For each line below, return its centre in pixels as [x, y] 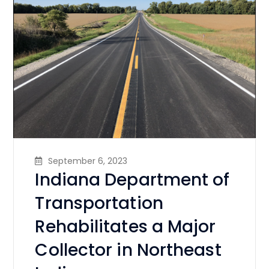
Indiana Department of [132, 180]
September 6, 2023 [88, 161]
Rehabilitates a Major [125, 226]
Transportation [99, 203]
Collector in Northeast [128, 250]
